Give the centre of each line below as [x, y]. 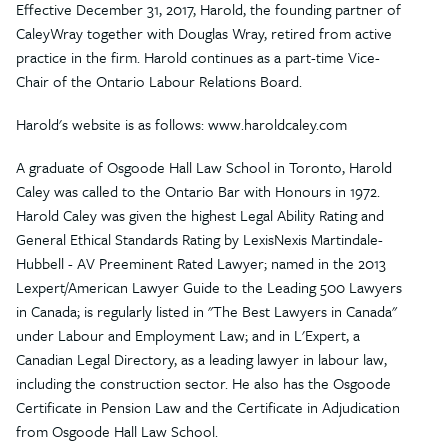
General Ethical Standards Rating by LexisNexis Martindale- [199, 239]
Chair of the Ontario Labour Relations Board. [159, 80]
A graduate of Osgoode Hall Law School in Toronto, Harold [204, 167]
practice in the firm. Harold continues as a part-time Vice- [198, 56]
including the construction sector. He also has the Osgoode [203, 383]
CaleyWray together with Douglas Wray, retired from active [204, 32]
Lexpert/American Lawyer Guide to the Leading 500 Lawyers [209, 287]
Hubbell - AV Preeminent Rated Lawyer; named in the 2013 [201, 263]
